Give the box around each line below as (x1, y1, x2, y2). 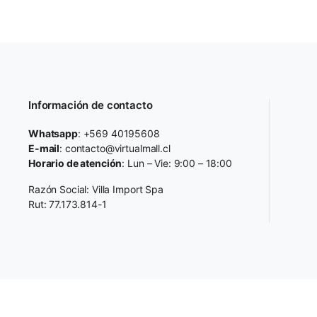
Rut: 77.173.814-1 (28, 198, 107, 210)
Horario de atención (28, 157, 122, 169)
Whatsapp (28, 127, 78, 139)
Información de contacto (28, 98, 153, 112)
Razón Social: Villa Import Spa (28, 183, 163, 195)
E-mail (28, 142, 60, 154)
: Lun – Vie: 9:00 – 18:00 (122, 157, 232, 169)
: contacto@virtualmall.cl (59, 142, 171, 154)
